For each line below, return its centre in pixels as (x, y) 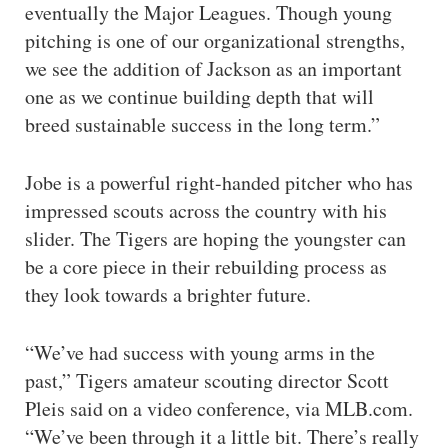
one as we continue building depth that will (199, 96)
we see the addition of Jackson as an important (213, 68)
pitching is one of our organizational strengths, (215, 40)
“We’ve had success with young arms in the (200, 352)
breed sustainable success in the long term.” (202, 124)
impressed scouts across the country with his (206, 210)
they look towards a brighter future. (168, 294)
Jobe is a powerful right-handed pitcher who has (219, 182)
